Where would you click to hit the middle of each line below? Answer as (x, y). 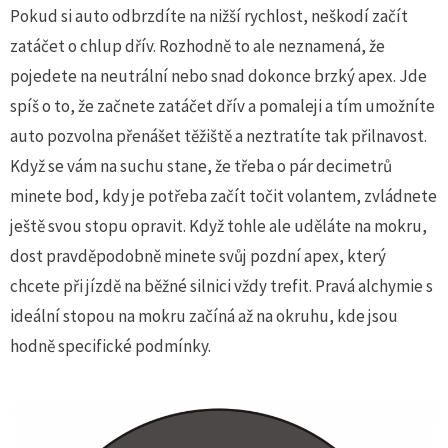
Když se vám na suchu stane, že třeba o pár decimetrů (201, 165)
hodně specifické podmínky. (110, 345)
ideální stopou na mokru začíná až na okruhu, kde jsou (204, 315)
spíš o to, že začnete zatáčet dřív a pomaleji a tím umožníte (222, 105)
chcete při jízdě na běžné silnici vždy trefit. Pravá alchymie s (221, 285)
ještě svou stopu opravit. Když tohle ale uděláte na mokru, (218, 225)
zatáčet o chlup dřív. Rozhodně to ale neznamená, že (197, 45)
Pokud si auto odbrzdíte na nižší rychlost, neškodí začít (209, 15)
